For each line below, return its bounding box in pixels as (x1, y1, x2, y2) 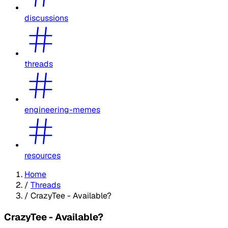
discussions (24, 12, 68, 23)
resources (24, 150, 61, 161)
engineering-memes (24, 104, 100, 115)
